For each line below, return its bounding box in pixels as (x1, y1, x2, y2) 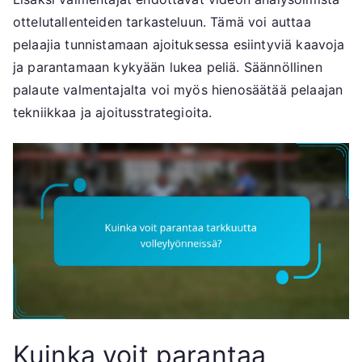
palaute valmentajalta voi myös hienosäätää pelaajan (13, 82, 343, 99)
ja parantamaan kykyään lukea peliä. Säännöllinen (13, 59, 322, 76)
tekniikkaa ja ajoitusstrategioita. (13, 104, 213, 121)
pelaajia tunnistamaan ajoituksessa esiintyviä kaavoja (13, 36, 345, 53)
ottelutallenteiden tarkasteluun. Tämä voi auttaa (13, 14, 311, 31)
